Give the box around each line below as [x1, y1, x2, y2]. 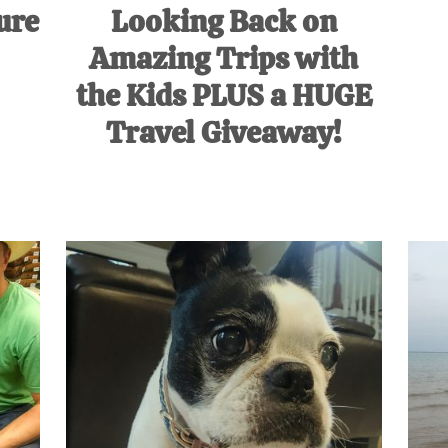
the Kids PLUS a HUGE [75, 76, 372, 116]
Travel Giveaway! [106, 113, 342, 153]
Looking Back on [110, 2, 337, 42]
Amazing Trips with [89, 39, 359, 79]
